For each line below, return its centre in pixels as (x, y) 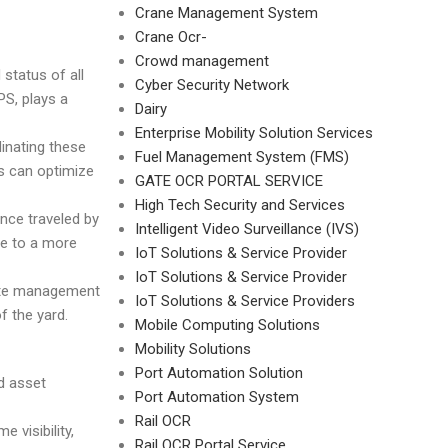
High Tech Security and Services (239, 205)
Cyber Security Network (211, 85)
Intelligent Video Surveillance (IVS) (246, 229)
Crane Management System (226, 13)
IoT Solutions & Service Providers (244, 301)
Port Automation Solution (218, 373)
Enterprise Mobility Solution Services (253, 133)
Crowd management (201, 61)
